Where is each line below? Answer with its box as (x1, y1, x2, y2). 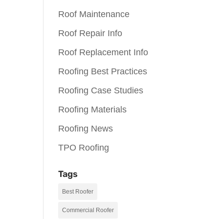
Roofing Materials (58, 105, 127, 114)
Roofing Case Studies (58, 86, 144, 95)
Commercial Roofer (62, 207, 114, 214)
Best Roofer (62, 188, 94, 195)
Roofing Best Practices (58, 66, 148, 76)
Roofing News (58, 124, 113, 133)
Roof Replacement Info (58, 47, 149, 57)
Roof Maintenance (58, 9, 130, 19)
